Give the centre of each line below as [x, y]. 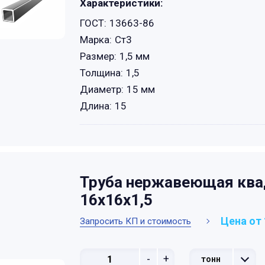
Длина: [96, 106]
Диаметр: [102, 89]
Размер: [98, 56]
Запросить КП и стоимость [135, 221]
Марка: [96, 40]
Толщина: [101, 73]
